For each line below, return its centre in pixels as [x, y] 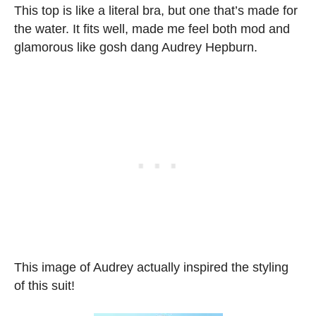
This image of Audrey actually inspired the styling [151, 267]
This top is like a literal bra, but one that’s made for [156, 10]
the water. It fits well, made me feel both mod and [152, 29]
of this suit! [44, 285]
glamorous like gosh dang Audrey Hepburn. [136, 47]
